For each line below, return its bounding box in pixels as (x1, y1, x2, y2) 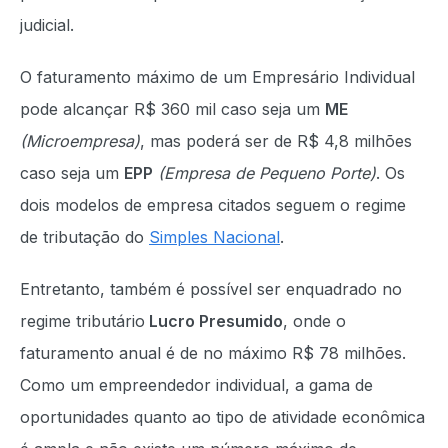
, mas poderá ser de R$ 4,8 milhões (140, 131, 412, 151)
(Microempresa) (20, 131, 140, 151)
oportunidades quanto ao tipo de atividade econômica (20, 407, 425, 427)
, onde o (283, 311, 346, 331)
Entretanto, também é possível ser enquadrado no (20, 279, 402, 299)
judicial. (20, 15, 79, 35)
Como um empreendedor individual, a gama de (20, 375, 373, 395)
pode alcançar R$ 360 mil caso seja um (20, 99, 325, 119)
